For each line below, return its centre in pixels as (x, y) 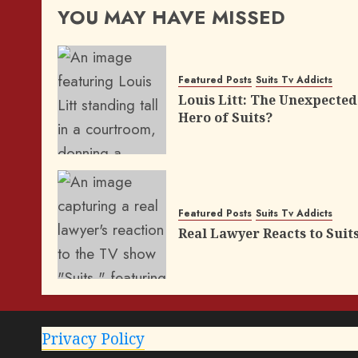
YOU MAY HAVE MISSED (171, 17)
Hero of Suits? (225, 117)
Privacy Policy (93, 338)
